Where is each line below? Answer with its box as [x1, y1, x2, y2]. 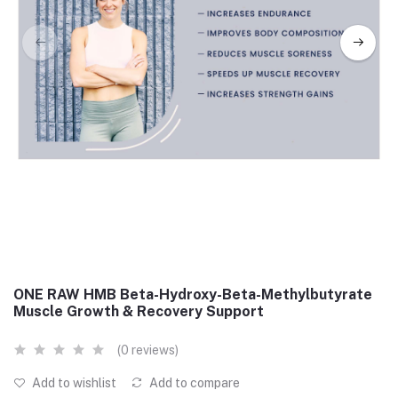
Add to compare [147, 376, 240, 390]
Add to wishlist [29, 376, 116, 390]
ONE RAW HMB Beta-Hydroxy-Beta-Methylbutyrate [13, 286, 372, 303]
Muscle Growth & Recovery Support [13, 303, 264, 320]
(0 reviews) [117, 343, 179, 357]
